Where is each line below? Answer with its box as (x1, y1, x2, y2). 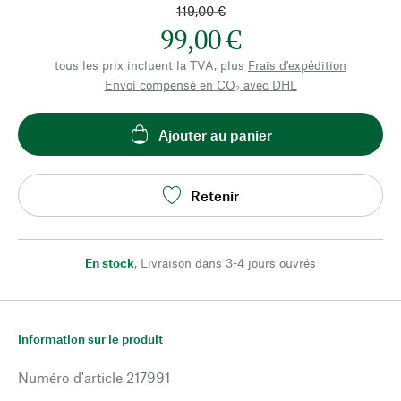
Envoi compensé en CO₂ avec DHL (104, 77, 297, 92)
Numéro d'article (18, 369, 123, 386)
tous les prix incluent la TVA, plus (55, 57, 244, 73)
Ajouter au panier (158, 125, 272, 143)
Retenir (191, 186, 239, 204)
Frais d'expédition (248, 57, 346, 73)
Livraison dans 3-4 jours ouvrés (141, 255, 316, 270)
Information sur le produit (18, 331, 163, 346)
